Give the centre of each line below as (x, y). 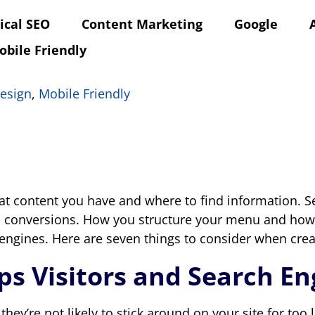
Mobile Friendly (84, 94)
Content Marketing (142, 24)
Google (256, 24)
